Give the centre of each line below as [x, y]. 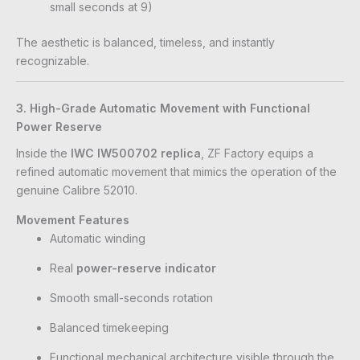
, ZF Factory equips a [257, 153]
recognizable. [53, 60]
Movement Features [73, 219]
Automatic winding [98, 238]
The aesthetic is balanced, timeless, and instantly [145, 42]
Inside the [43, 153]
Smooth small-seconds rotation [131, 297]
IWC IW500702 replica [136, 153]
